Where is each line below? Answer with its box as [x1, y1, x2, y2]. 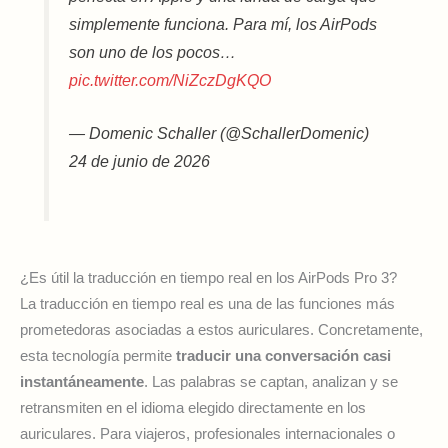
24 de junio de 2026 [69, 152, 211, 171]
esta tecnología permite [20, 347, 176, 364]
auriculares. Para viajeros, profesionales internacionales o [20, 425, 395, 442]
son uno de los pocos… [69, 42, 237, 61]
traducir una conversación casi [176, 347, 391, 364]
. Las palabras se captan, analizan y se [144, 373, 398, 390]
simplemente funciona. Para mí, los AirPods [69, 14, 378, 33]
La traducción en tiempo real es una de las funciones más [20, 295, 395, 312]
